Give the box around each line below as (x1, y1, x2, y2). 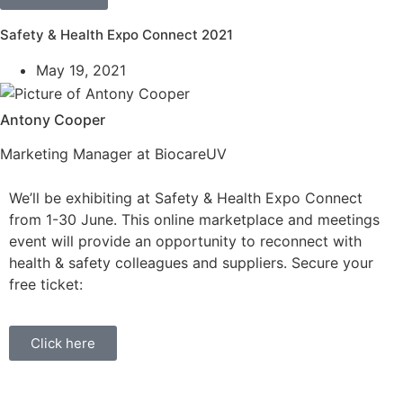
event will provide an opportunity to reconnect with (9, 232, 362, 251)
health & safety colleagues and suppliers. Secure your (9, 254, 373, 273)
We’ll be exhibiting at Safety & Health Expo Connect (9, 189, 363, 208)
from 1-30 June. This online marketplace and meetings (9, 210, 380, 229)
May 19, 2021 (36, 61, 126, 79)
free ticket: (9, 275, 83, 294)
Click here (31, 335, 95, 353)
